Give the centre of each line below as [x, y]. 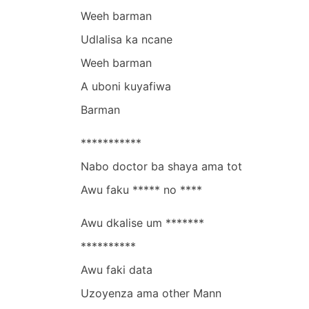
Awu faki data [117, 269]
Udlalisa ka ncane [127, 39]
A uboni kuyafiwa [126, 86]
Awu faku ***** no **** [141, 189]
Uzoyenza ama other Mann [151, 293]
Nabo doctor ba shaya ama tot [161, 166]
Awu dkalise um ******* [142, 222]
